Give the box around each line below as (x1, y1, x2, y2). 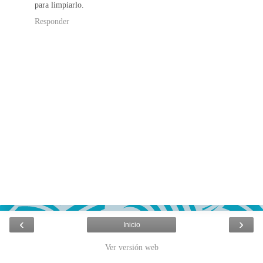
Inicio (123, 221, 140, 230)
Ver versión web (104, 242, 159, 252)
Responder (35, 16, 69, 26)
